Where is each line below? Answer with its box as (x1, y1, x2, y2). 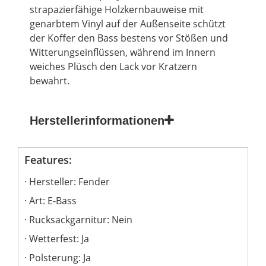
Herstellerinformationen (30, 113, 164, 127)
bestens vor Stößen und (118, 31, 228, 45)
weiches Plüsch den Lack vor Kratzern (30, 59, 197, 73)
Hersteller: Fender (29, 175, 110, 188)
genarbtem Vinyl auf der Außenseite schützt (30, 17, 226, 30)
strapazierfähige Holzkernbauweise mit (30, 2, 204, 16)
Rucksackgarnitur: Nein (29, 213, 132, 226)
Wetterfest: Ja (29, 232, 89, 245)
